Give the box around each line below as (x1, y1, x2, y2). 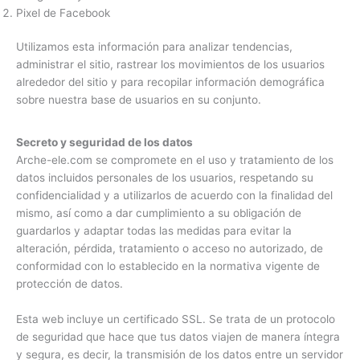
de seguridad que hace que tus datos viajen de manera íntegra (16, 329, 340, 343)
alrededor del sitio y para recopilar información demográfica (16, 76, 325, 89)
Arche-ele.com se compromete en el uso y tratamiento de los (16, 153, 333, 167)
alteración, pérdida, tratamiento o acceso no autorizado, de (16, 242, 323, 256)
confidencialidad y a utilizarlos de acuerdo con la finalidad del (16, 189, 333, 202)
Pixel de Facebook (16, 6, 110, 19)
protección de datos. (16, 277, 123, 291)
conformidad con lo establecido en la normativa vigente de (16, 260, 320, 273)
